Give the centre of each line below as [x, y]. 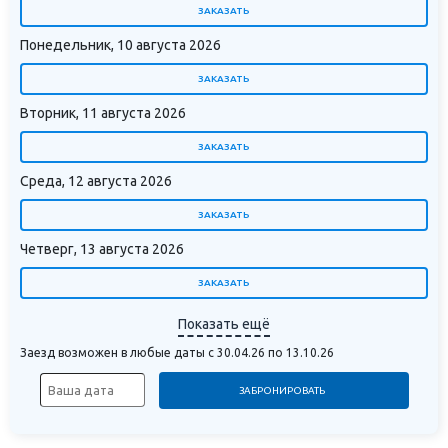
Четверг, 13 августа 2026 [102, 248]
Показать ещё [224, 324]
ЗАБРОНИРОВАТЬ [282, 390]
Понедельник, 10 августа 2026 [120, 44]
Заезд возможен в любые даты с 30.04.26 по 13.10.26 [177, 353]
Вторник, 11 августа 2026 [103, 112]
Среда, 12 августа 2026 [96, 180]
